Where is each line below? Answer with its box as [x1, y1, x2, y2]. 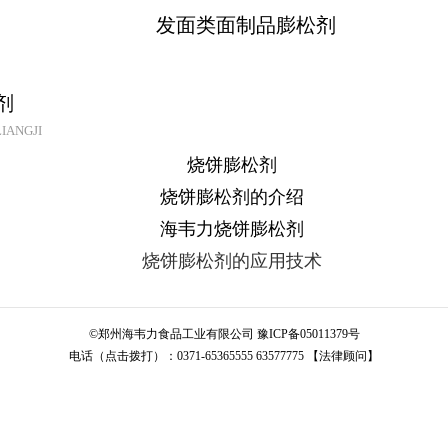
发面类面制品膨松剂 [155, 14, 336, 36]
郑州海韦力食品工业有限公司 [97, 327, 257, 341]
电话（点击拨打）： [69, 349, 177, 363]
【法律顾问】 [307, 349, 379, 363]
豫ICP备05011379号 [256, 327, 360, 341]
